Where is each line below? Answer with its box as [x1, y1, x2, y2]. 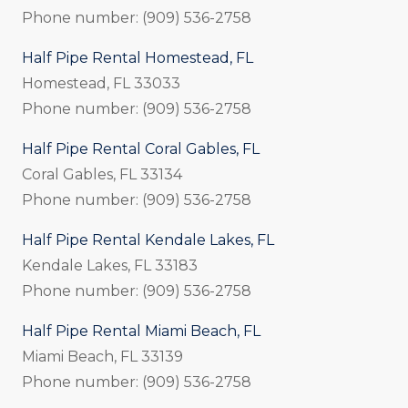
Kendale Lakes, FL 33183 [22, 256, 198, 274]
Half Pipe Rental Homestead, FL [22, 48, 253, 66]
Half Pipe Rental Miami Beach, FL [22, 321, 260, 340]
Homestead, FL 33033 [22, 74, 180, 92]
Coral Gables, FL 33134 [22, 165, 182, 183]
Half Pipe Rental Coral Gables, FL [22, 139, 260, 158]
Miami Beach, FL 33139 [22, 347, 183, 365]
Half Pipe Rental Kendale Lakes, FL [22, 230, 274, 249]
